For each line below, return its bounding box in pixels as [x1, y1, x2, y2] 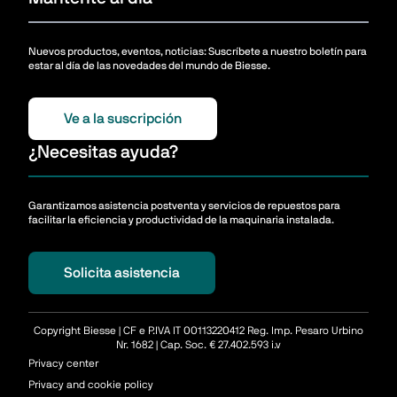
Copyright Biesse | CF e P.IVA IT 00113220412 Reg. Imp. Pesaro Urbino [34, 325, 363, 337]
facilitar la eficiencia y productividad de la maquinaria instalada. [28, 214, 334, 226]
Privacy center [28, 358, 98, 370]
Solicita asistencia [64, 266, 180, 281]
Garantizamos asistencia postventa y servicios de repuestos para [28, 200, 340, 212]
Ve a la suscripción [64, 112, 182, 127]
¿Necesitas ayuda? [28, 144, 178, 162]
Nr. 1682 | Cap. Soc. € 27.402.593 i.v [116, 339, 281, 351]
